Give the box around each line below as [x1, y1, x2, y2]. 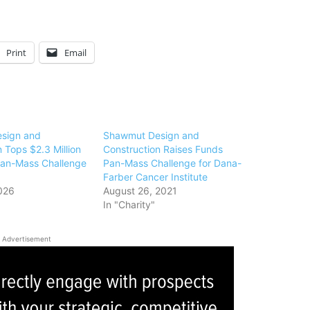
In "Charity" [103, 199, 156, 210]
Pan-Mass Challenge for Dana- [103, 157, 242, 169]
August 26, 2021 [103, 185, 178, 197]
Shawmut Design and [103, 129, 200, 141]
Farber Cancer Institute [103, 171, 208, 183]
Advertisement [1, 235, 51, 243]
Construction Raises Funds [103, 143, 224, 155]
